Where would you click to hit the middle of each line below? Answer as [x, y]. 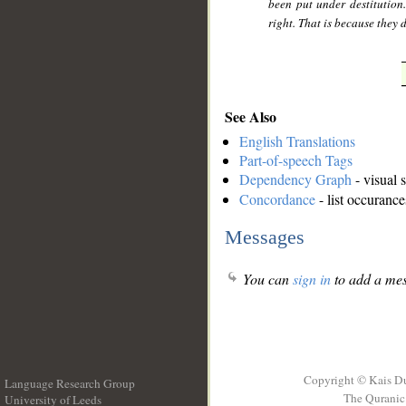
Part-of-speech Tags [296, 160]
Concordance [277, 199]
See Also [251, 116]
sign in [312, 279]
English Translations [297, 141]
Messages [265, 237]
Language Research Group [70, 383]
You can [266, 279]
